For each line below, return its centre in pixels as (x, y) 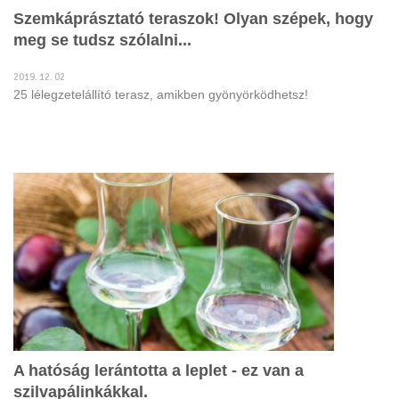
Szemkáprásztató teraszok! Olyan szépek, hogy (193, 19)
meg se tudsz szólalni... (102, 40)
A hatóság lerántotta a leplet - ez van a (159, 370)
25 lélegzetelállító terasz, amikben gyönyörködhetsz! (161, 94)
